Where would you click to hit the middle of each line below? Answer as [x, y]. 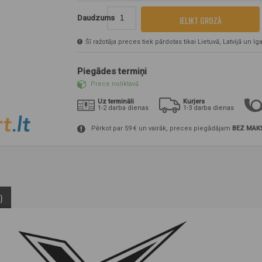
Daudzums [96, 18]
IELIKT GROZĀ [200, 20]
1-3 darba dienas [208, 108]
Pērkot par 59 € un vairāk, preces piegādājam [161, 128]
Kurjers [194, 101]
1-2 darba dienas [123, 108]
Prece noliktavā [115, 84]
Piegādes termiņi [112, 71]
